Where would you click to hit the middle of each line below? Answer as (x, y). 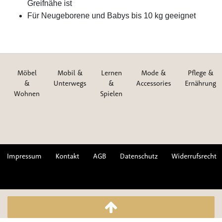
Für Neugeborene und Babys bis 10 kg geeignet (111, 16)
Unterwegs (70, 83)
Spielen (111, 94)
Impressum (24, 156)
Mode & (154, 73)
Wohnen (27, 94)
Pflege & (200, 73)
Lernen (111, 73)
